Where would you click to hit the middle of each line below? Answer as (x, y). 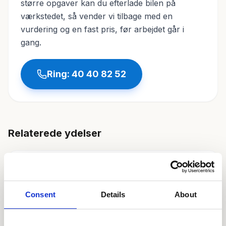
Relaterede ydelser (55, 133)
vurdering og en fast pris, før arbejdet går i (102, 29)
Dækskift (34, 164)
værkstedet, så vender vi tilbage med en (97, 16)
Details (113, 194)
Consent (40, 194)
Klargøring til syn (49, 199)
